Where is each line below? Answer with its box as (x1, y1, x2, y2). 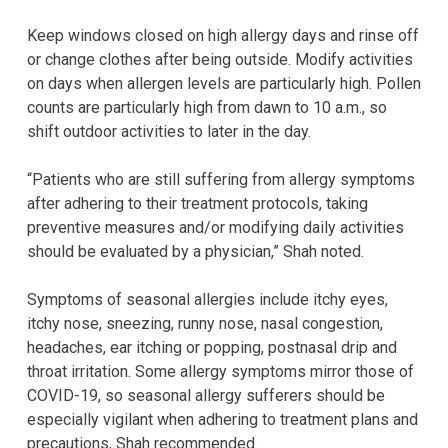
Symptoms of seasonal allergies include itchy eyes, (27, 289, 388, 309)
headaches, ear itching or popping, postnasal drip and (27, 337, 397, 357)
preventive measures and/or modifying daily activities (27, 217, 404, 237)
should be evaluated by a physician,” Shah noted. (27, 241, 364, 261)
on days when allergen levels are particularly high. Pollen (27, 73, 421, 93)
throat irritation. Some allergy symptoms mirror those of (27, 361, 414, 381)
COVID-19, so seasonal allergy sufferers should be (27, 385, 385, 405)
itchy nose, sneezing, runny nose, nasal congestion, (27, 313, 383, 333)
